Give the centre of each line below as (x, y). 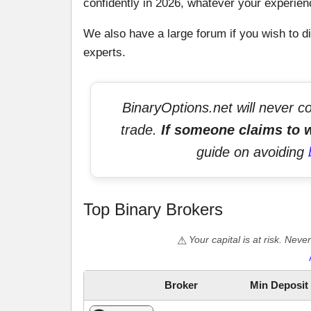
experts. (104, 53)
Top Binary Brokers (153, 210)
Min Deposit (279, 285)
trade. (141, 130)
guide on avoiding (252, 152)
